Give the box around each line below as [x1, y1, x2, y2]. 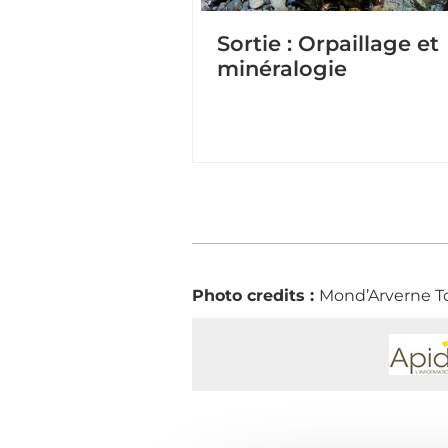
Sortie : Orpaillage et [217, 30, 439, 56]
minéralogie [217, 55, 347, 81]
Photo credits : [192, 285, 319, 305]
